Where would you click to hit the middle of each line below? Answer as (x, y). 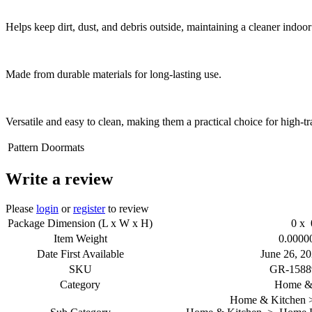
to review (127, 209)
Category (80, 285)
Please (21, 209)
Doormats (63, 148)
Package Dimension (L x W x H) (80, 224)
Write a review (59, 179)
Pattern (23, 148)
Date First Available (80, 254)
